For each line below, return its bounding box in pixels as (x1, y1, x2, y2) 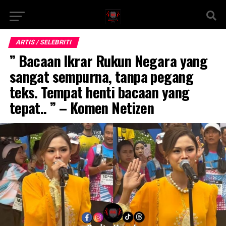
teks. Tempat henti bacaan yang (9, 81, 190, 102)
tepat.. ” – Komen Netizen (9, 97, 154, 118)
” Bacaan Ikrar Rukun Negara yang (9, 50, 208, 71)
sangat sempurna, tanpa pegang (9, 66, 193, 87)
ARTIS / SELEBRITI (15, 38, 73, 46)
